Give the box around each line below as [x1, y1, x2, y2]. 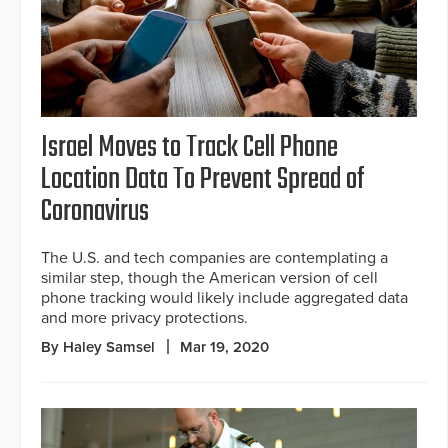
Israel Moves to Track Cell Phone [41, 124, 338, 171]
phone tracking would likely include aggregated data [41, 287, 408, 308]
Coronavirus [41, 188, 149, 235]
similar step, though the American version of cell [41, 267, 378, 288]
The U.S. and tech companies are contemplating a [41, 247, 388, 268]
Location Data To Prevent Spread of [41, 156, 365, 203]
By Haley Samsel [41, 337, 155, 356]
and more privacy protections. [41, 307, 248, 328]
